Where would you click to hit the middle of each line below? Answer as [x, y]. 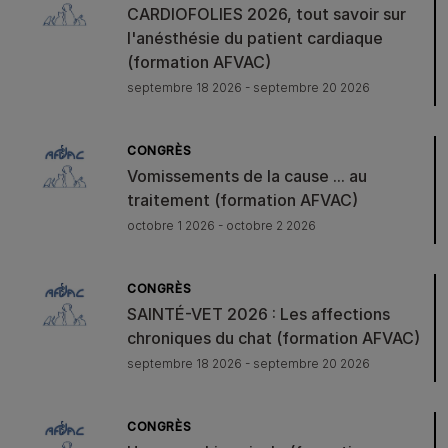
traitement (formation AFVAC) [242, 199]
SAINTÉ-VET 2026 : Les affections [258, 313]
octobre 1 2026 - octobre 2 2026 [221, 225]
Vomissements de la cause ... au [247, 175]
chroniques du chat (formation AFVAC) [273, 337]
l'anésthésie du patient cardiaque [255, 37]
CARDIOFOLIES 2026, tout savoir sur [266, 13]
